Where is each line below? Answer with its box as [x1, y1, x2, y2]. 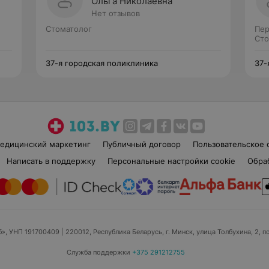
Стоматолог [46, 24, 92, 34]
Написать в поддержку [6, 156, 95, 166]
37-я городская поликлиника [46, 58, 158, 68]
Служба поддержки [66, 248, 130, 256]
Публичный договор [102, 139, 181, 149]
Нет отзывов [91, 8, 140, 18]
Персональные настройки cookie [107, 156, 235, 166]
